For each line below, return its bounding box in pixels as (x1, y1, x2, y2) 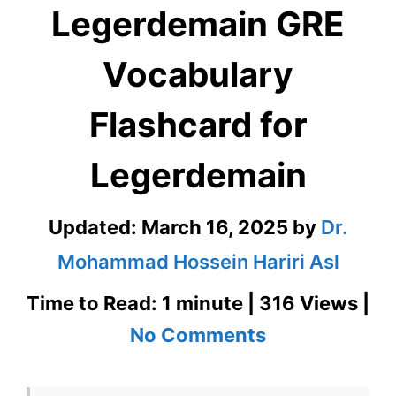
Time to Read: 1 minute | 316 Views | (27, 292, 369, 316)
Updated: (49, 216, 141, 240)
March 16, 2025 (141, 216, 288, 240)
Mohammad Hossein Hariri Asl (57, 250, 339, 274)
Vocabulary (103, 54, 293, 95)
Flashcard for (88, 104, 308, 146)
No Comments (130, 324, 266, 347)
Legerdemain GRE (51, 4, 345, 45)
